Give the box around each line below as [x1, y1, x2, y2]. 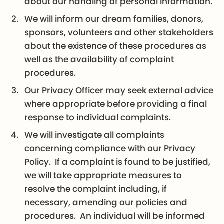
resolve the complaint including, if [24, 183, 167, 195]
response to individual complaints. [24, 111, 171, 124]
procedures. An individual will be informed [24, 210, 205, 222]
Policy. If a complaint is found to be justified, [24, 156, 211, 168]
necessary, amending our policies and [24, 196, 188, 209]
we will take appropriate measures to [24, 169, 182, 182]
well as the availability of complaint [24, 53, 174, 66]
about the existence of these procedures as [24, 40, 207, 52]
